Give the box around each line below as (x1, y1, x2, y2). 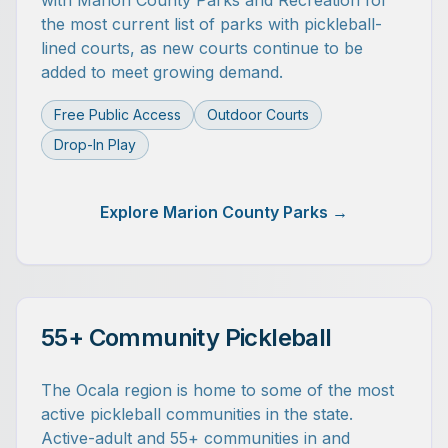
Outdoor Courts (207, 106, 309, 123)
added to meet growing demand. (41, 62, 283, 82)
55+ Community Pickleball (41, 323, 332, 352)
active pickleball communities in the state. (41, 404, 353, 424)
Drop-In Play (54, 136, 136, 153)
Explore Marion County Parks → (100, 202, 348, 222)
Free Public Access (54, 106, 181, 123)
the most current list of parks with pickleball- (41, 14, 382, 34)
